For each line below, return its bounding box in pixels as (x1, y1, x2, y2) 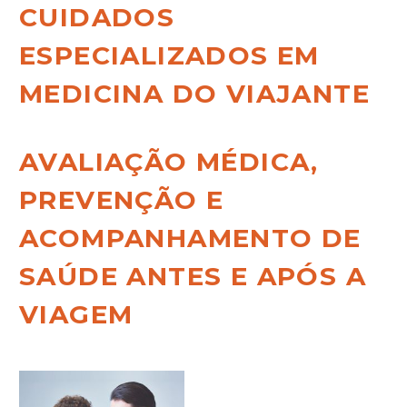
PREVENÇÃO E (19, 184, 224, 216)
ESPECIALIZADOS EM (19, 39, 320, 71)
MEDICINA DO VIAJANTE (19, 77, 370, 109)
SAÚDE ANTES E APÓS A (19, 261, 366, 293)
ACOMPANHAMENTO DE (19, 223, 362, 254)
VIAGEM (19, 299, 134, 331)
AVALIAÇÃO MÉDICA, (19, 146, 319, 178)
